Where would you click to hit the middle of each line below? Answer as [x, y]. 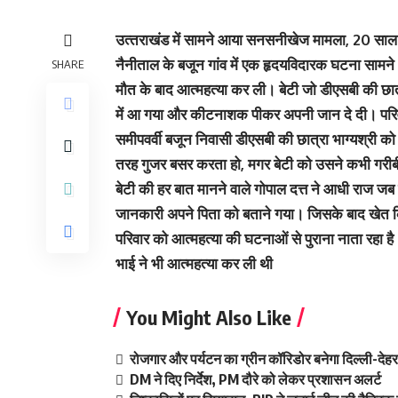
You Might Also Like [209, 318]
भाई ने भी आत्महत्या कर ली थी [194, 264]
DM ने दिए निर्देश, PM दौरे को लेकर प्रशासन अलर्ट [256, 380]
